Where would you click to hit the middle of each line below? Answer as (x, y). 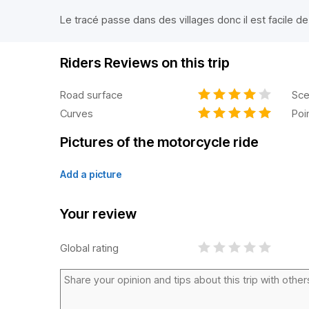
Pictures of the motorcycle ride (159, 142)
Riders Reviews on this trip (145, 63)
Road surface (91, 94)
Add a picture (91, 174)
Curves (77, 113)
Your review (98, 214)
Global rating (89, 248)
